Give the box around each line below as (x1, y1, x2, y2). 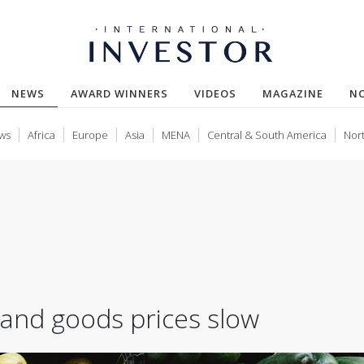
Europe (72, 128, 108, 142)
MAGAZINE (262, 86, 323, 101)
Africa (28, 128, 55, 142)
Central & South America (207, 128, 327, 142)
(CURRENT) (44, 85, 107, 100)
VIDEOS (194, 86, 236, 101)
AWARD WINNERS (71, 86, 168, 101)
